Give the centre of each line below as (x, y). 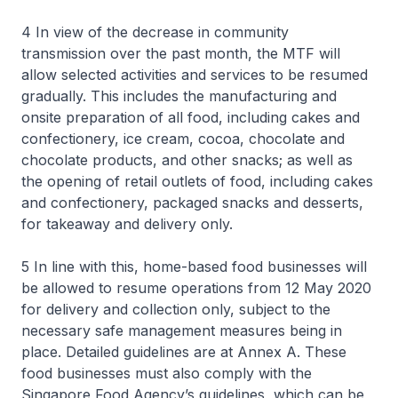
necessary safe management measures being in (182, 330)
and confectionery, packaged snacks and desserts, (192, 203)
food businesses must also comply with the (167, 373)
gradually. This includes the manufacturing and (179, 96)
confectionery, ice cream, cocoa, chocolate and (183, 139)
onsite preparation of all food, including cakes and (191, 117)
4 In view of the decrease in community (155, 32)
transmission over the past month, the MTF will (181, 53)
